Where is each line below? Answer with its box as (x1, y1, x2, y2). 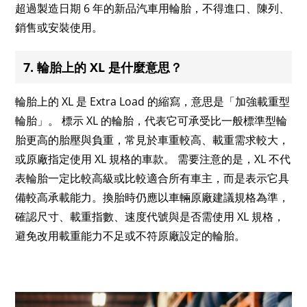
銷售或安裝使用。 (15, 19, 103, 35)
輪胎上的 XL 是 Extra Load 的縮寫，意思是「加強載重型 (15, 93, 291, 109)
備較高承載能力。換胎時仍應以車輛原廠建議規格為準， (15, 189, 290, 205)
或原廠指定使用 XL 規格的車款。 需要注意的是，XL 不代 (15, 151, 291, 167)
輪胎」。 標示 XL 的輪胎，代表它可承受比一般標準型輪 (15, 112, 288, 128)
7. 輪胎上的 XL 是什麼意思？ (23, 58, 183, 75)
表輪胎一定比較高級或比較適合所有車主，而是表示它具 (15, 170, 290, 186)
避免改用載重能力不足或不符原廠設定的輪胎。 (15, 228, 246, 243)
